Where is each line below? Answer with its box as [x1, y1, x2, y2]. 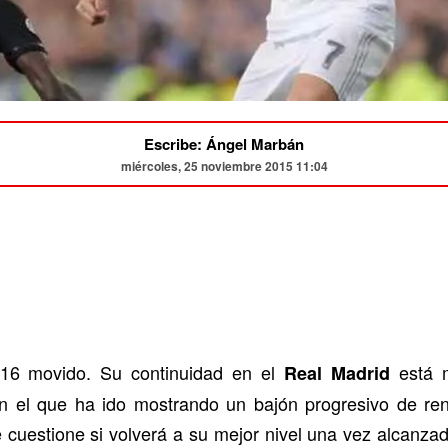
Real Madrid [283, 360, 390, 387]
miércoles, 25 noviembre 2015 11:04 [120, 157, 328, 176]
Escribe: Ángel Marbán [144, 133, 304, 156]
